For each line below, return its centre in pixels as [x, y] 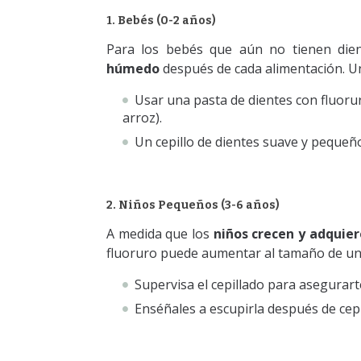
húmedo [135, 69]
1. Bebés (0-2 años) [161, 21]
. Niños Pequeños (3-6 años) [196, 205]
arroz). [144, 118]
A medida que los [160, 234]
